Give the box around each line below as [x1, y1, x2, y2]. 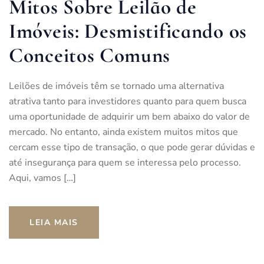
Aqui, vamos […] [9, 171, 76, 184]
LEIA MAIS [29, 216, 78, 228]
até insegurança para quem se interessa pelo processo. [9, 156, 241, 169]
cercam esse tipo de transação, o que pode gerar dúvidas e [9, 140, 255, 154]
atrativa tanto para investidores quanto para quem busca [9, 94, 246, 108]
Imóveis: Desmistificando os [9, 18, 247, 44]
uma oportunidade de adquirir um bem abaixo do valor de [9, 110, 250, 123]
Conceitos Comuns [9, 42, 171, 68]
